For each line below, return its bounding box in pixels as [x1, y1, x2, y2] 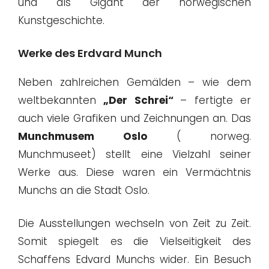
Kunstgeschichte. [18, 13, 104, 28]
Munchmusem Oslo [18, 128, 147, 144]
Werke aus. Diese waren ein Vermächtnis [18, 165, 251, 180]
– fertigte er [180, 92, 252, 107]
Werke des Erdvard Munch [18, 45, 162, 61]
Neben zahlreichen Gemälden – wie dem [18, 74, 251, 89]
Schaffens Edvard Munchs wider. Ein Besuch [18, 252, 251, 267]
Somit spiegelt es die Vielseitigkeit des [18, 234, 251, 249]
